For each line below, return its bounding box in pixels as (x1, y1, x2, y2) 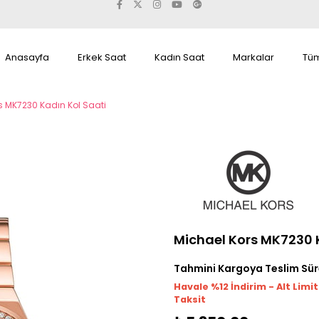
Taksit (174, 293, 206, 305)
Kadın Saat (155, 51, 204, 64)
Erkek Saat (78, 51, 126, 64)
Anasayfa (5, 51, 49, 64)
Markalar (233, 51, 274, 64)
